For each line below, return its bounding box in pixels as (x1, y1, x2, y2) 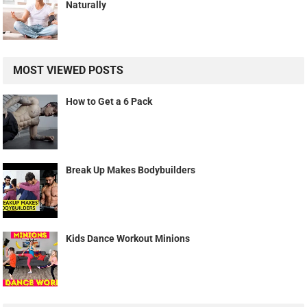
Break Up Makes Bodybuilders (66, 164, 196, 176)
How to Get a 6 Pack (66, 96, 153, 108)
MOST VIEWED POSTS (13, 64, 124, 77)
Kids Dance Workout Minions (66, 233, 191, 245)
